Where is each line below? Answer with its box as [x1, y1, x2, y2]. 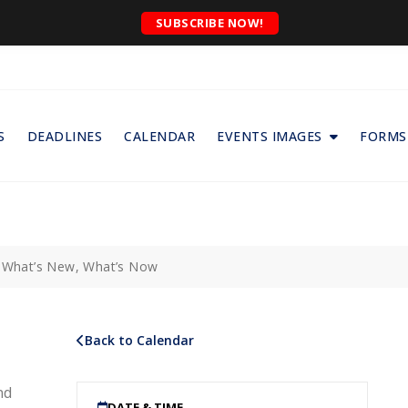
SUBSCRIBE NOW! [155, 14, 264, 31]
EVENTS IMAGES [217, 127, 322, 145]
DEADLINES [26, 127, 102, 145]
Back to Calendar [85, 331, 194, 350]
